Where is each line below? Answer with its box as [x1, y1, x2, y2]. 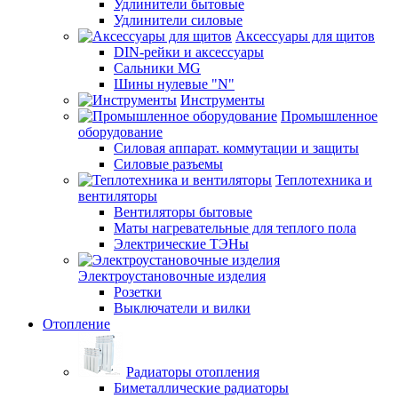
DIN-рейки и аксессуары [114, 44, 264, 60]
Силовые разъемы [114, 155, 223, 171]
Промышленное [281, 107, 378, 123]
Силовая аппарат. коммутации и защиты [114, 139, 359, 155]
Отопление [43, 315, 110, 331]
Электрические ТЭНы [114, 235, 249, 251]
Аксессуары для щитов [235, 28, 375, 44]
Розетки [114, 283, 162, 299]
